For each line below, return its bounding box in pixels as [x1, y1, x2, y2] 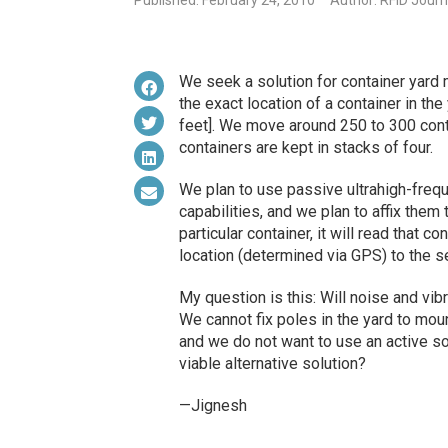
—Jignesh [178, 396, 247, 416]
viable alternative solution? [178, 354, 366, 374]
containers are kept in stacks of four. [178, 138, 433, 158]
